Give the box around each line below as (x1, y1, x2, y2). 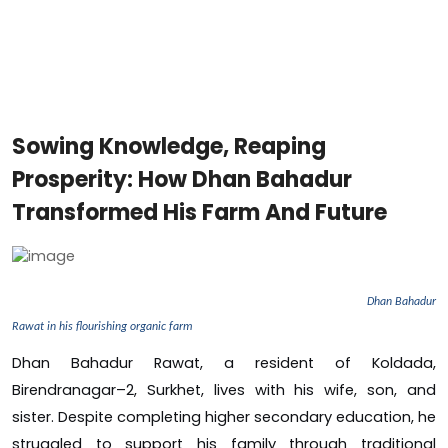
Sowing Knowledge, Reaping (12, 131, 326, 162)
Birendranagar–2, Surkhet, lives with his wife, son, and (12, 379, 436, 400)
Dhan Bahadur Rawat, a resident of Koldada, (12, 352, 436, 373)
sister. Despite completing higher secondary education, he (12, 406, 436, 427)
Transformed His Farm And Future (12, 197, 387, 228)
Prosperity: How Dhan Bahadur (12, 164, 352, 195)
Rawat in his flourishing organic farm (12, 320, 193, 333)
